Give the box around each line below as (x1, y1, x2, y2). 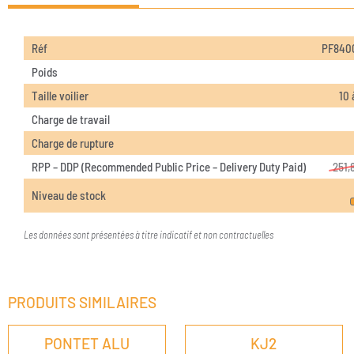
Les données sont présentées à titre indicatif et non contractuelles (24, 228, 275, 241)
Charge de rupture (32, 135, 114, 150)
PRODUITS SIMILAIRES (8, 293, 156, 312)
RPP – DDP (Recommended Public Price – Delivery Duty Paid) (32, 159, 306, 174)
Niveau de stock (32, 187, 106, 202)
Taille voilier (32, 88, 88, 103)
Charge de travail (32, 111, 110, 126)
